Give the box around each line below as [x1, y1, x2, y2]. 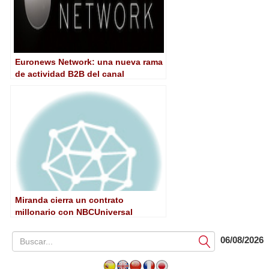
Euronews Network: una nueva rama [15, 57, 163, 67]
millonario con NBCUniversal [15, 207, 133, 217]
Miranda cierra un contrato [15, 195, 124, 205]
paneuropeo [15, 81, 65, 91]
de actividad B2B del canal [15, 69, 124, 79]
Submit [196, 236, 224, 247]
